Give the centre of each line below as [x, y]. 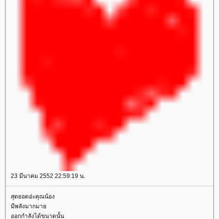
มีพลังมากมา [29, 206]
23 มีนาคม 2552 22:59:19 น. [48, 176]
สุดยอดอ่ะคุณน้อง [33, 197]
